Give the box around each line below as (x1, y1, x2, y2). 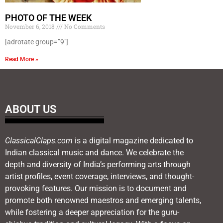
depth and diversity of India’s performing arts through (5, 159, 191, 169)
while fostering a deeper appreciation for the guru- (5, 207, 179, 217)
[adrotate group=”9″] (5, 37, 68, 46)
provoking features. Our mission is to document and (5, 183, 187, 193)
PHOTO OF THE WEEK (5, 12, 92, 23)
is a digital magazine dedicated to (73, 135, 193, 145)
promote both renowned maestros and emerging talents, (5, 195, 201, 205)
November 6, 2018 (5, 22, 56, 30)
